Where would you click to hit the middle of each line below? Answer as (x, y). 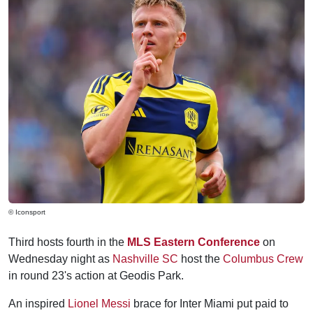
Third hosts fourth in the (68, 242)
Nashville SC (145, 259)
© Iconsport (27, 212)
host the (201, 259)
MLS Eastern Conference (194, 242)
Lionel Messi (99, 304)
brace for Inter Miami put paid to (210, 304)
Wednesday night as (60, 259)
